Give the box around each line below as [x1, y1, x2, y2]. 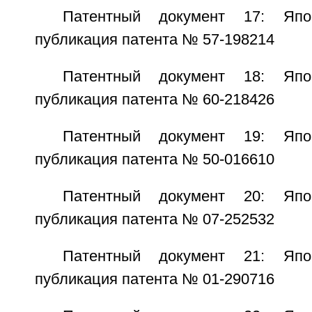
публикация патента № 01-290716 [34, 271, 274, 288]
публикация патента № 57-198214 [34, 31, 274, 48]
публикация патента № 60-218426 [34, 91, 274, 108]
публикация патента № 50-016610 [34, 151, 274, 168]
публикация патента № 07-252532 [34, 211, 274, 228]
